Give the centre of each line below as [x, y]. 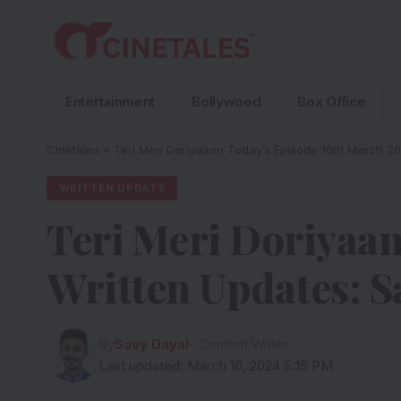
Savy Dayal [152, 345]
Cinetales [73, 149]
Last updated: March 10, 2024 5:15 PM [216, 367]
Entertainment [111, 101]
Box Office [332, 101]
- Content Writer [239, 345]
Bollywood [226, 101]
